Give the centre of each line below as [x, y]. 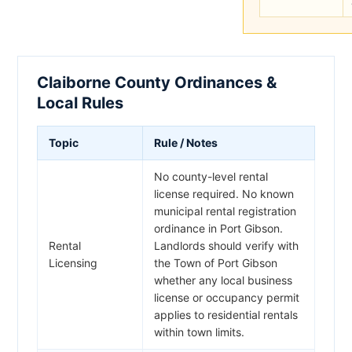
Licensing [73, 262]
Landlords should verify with [226, 245]
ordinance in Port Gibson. [218, 228]
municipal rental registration [225, 211]
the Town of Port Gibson [216, 262]
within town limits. [199, 332]
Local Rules [80, 103]
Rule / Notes [186, 142]
